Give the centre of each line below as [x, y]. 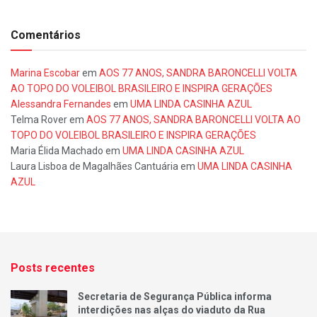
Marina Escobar [45, 73]
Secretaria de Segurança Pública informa [175, 296]
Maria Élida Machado [57, 150]
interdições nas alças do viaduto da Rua [172, 310]
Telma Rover [39, 119]
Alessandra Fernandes [61, 104]
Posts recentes [53, 267]
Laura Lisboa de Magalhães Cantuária [94, 166]
